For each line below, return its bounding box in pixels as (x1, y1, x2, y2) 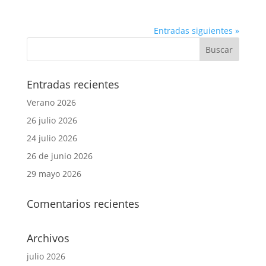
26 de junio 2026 (26, 150, 93, 161)
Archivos (26, 231, 69, 245)
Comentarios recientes (26, 197, 140, 211)
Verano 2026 (26, 97, 76, 108)
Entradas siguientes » (154, 25, 240, 36)
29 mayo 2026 (26, 168, 81, 179)
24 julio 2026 (26, 132, 77, 144)
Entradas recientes (26, 77, 119, 91)
